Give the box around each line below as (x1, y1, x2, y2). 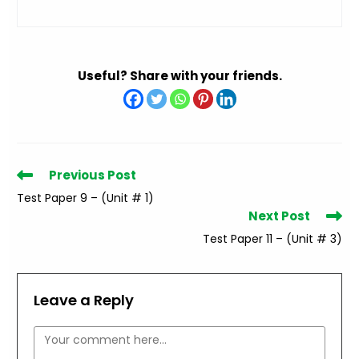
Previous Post (49, 167, 137, 184)
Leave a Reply (34, 290, 135, 310)
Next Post (248, 208, 310, 224)
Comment (33, 328, 93, 344)
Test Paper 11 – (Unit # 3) (202, 231, 342, 247)
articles (16, 196, 58, 212)
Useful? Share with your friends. (77, 67, 282, 84)
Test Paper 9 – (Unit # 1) (17, 190, 155, 206)
